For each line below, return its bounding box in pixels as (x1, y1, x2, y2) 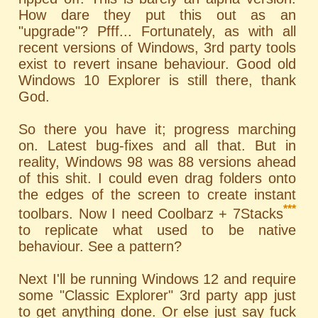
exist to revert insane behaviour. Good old (18, 56, 296, 72)
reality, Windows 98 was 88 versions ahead (18, 154, 296, 170)
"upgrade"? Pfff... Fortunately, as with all (18, 23, 296, 39)
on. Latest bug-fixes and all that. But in (18, 138, 296, 153)
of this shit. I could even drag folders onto (18, 170, 296, 186)
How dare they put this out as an (18, 7, 296, 23)
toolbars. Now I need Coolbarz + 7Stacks (18, 205, 283, 221)
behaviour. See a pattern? (18, 238, 182, 254)
